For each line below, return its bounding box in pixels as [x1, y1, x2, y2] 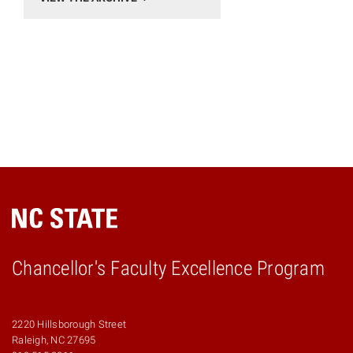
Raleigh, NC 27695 [12, 334, 96, 346]
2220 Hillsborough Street [12, 318, 127, 330]
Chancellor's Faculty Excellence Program [12, 256, 325, 280]
